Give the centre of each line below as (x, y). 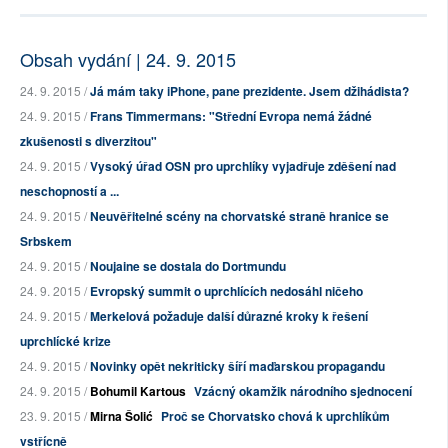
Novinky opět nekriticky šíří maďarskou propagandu (237, 366)
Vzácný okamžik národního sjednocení (303, 391)
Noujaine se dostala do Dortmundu (188, 266)
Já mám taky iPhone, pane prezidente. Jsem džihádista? (249, 91)
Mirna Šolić (121, 416)
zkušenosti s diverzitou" (88, 141)
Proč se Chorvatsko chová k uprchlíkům (275, 416)
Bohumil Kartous (138, 391)
